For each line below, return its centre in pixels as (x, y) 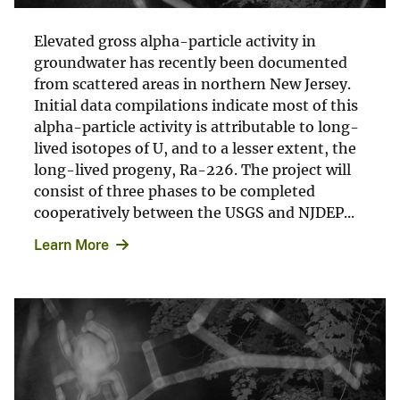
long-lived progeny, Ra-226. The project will (192, 169)
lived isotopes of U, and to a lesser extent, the (195, 148)
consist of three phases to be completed (175, 191)
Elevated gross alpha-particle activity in (175, 41)
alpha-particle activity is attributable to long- (196, 126)
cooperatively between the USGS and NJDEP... (194, 212)
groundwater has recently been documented (191, 62)
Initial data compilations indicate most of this (196, 105)
